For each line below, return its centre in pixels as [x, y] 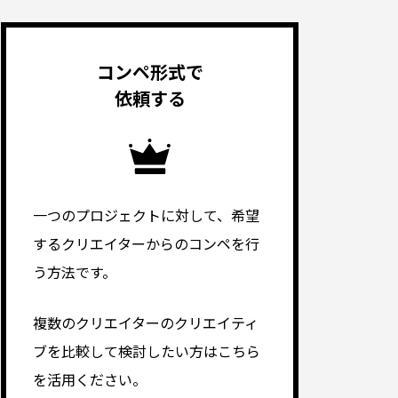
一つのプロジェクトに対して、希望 [146, 215]
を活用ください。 [90, 380]
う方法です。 [75, 272]
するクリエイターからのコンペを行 [146, 244]
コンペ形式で [150, 72]
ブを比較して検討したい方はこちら [147, 351]
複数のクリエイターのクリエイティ [146, 323]
